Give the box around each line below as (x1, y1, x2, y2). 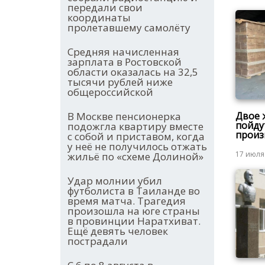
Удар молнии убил (67, 174, 162, 188)
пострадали (67, 234, 128, 248)
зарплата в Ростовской (67, 55, 182, 69)
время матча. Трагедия (67, 194, 186, 208)
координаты (67, 11, 131, 25)
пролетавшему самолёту (67, 21, 190, 35)
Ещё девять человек (67, 224, 168, 238)
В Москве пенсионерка (67, 109, 181, 124)
